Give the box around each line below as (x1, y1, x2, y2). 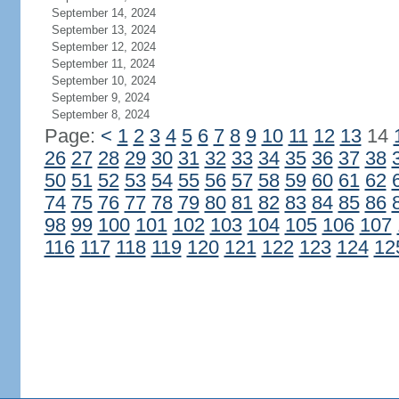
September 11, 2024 (51, 57, 155, 70)
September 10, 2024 (51, 74, 156, 87)
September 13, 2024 (51, 23, 156, 37)
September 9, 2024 (51, 91, 150, 104)
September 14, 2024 (51, 6, 156, 20)
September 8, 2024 (51, 108, 150, 121)
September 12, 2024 (51, 40, 156, 53)
